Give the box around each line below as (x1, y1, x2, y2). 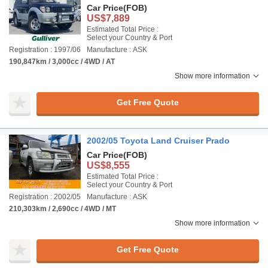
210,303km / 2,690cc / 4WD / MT (9, 204, 116, 213)
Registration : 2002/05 (9, 192, 81, 201)
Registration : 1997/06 (9, 45, 81, 54)
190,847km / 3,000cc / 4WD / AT (9, 57, 115, 66)
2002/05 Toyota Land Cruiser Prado (87, 135, 230, 145)
